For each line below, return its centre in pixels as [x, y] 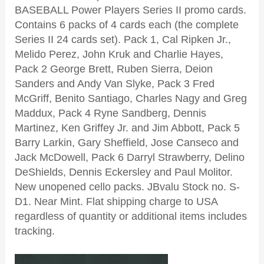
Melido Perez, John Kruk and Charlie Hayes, [119, 55]
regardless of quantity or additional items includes [131, 217]
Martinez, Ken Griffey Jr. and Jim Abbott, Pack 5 [127, 128]
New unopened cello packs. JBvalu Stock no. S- [127, 187]
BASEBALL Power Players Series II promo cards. [130, 10]
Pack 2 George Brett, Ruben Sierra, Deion [113, 69]
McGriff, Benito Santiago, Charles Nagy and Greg [131, 99]
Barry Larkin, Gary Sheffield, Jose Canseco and [126, 143]
